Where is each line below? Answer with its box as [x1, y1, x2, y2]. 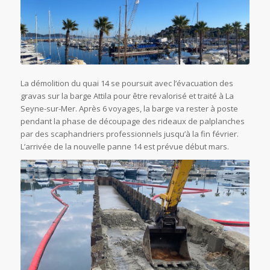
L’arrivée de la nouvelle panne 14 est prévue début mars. [20, 140, 229, 152]
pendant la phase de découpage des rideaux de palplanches [20, 115, 245, 127]
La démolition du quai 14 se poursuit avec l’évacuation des [20, 77, 233, 89]
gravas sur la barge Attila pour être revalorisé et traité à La [20, 90, 234, 101]
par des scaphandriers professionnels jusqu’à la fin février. [20, 128, 239, 139]
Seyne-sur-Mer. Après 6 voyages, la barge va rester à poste [20, 102, 238, 114]
